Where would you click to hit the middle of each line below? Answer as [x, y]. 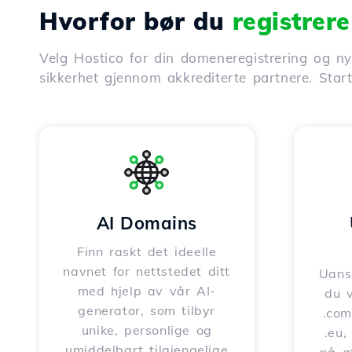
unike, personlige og [147, 330]
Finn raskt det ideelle [147, 251]
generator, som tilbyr [147, 310]
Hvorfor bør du [136, 21]
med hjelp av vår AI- [147, 291]
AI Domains [147, 223]
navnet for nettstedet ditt [147, 271]
